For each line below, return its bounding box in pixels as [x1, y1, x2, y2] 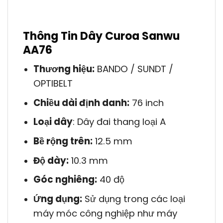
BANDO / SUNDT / [94, 63, 173, 76]
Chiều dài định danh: [33, 96, 129, 109]
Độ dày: [33, 154, 69, 167]
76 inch [129, 96, 164, 109]
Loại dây [33, 115, 73, 128]
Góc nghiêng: [33, 173, 97, 186]
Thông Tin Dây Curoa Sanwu [23, 28, 180, 44]
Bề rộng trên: [33, 135, 93, 147]
